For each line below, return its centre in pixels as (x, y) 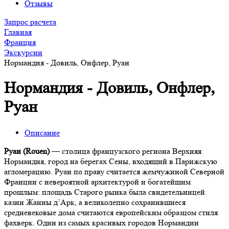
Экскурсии (23, 52)
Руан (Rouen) (27, 151)
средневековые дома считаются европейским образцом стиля (111, 212)
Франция (20, 42)
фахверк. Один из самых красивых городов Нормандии (101, 222)
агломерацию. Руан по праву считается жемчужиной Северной (114, 171)
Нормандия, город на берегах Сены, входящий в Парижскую (111, 161)
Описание (42, 132)
